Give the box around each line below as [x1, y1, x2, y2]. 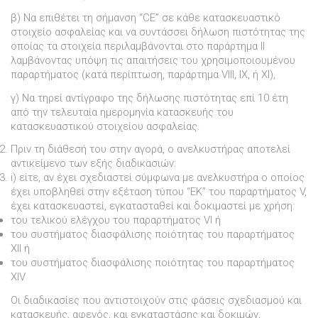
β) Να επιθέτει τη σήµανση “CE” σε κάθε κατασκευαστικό [11, 11, 280, 24]
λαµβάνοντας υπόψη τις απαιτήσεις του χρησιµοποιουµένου [11, 53, 295, 67]
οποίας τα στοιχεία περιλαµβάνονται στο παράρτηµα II [11, 39, 265, 53]
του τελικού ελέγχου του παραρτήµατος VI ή [11, 214, 221, 227]
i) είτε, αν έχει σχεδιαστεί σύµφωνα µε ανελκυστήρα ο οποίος [11, 171, 305, 185]
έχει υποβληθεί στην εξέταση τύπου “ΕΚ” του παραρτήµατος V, [11, 185, 307, 199]
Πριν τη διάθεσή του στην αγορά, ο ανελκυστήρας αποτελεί [11, 143, 290, 156]
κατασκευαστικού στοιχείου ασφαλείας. [11, 119, 200, 133]
